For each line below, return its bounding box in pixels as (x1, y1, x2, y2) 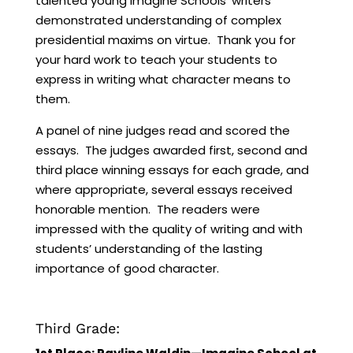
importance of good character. (35, 259, 219, 277)
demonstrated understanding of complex (35, 11, 281, 28)
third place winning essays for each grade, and (35, 161, 309, 178)
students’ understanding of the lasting (35, 240, 262, 257)
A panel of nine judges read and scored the (35, 121, 290, 139)
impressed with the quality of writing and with (35, 220, 303, 237)
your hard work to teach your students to (35, 50, 277, 68)
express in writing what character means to (35, 70, 291, 87)
